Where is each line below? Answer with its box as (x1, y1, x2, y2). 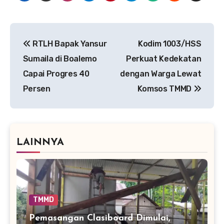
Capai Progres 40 (22, 68, 89, 78)
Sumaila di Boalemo (22, 53, 97, 63)
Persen (22, 83, 50, 93)
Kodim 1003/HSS (137, 38, 201, 48)
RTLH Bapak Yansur (30, 38, 107, 48)
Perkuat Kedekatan (125, 53, 201, 63)
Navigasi (9, 24, 76, 40)
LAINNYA (16, 137, 64, 148)
